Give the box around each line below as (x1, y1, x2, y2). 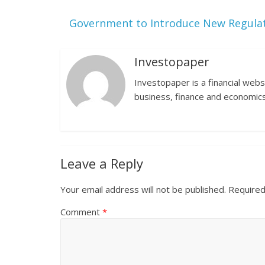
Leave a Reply (60, 154, 143, 172)
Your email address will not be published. (60, 183, 226, 195)
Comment (60, 206, 102, 218)
